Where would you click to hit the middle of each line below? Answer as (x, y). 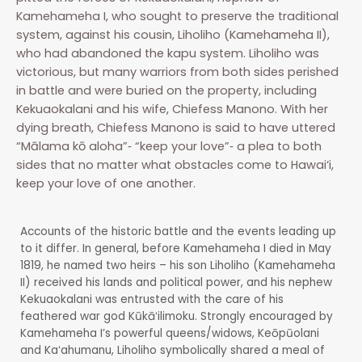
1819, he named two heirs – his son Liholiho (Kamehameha (178, 265)
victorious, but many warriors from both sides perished (177, 72)
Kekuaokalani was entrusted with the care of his (152, 299)
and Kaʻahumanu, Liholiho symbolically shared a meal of (173, 350)
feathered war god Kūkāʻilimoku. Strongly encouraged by (177, 316)
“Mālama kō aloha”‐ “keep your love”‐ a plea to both (169, 146)
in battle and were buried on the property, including (166, 90)
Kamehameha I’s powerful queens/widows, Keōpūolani (170, 333)
